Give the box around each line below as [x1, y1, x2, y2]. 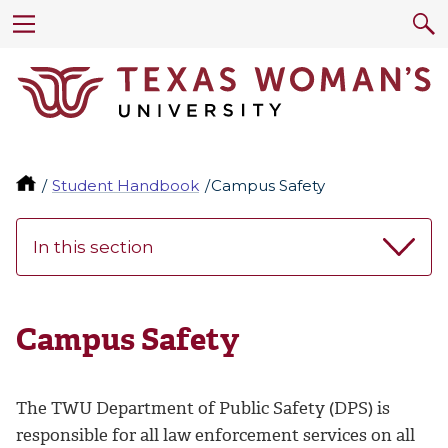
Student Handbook [52, 176, 200, 196]
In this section [33, 237, 154, 258]
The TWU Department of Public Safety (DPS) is [16, 397, 390, 420]
